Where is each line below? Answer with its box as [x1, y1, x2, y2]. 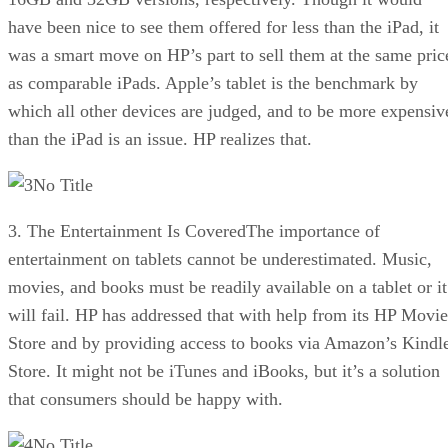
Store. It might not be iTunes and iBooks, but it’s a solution [8, 360, 440, 381]
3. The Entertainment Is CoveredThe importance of [8, 220, 380, 241]
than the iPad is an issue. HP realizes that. [8, 128, 312, 149]
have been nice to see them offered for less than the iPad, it [8, 16, 439, 37]
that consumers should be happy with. [8, 388, 283, 409]
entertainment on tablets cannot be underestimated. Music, [8, 248, 432, 269]
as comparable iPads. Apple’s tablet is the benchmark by [8, 72, 418, 93]
